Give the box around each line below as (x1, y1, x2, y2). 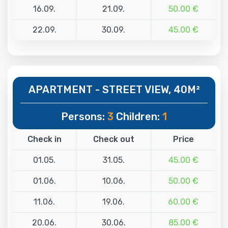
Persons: (61, 110, 107, 123)
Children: (113, 110, 162, 123)
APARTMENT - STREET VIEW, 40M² (28, 83, 199, 96)
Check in (27, 134, 62, 144)
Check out (93, 134, 134, 144)
